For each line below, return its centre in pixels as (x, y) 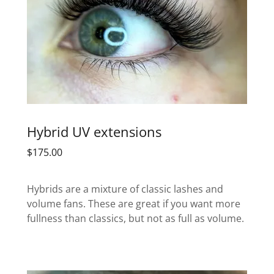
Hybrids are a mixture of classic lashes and (125, 189)
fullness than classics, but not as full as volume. (137, 219)
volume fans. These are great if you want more (134, 204)
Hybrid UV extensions (94, 131)
